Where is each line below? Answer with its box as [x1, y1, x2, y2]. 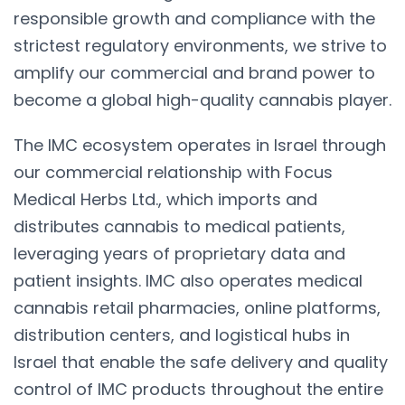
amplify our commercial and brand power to [14, 61, 375, 84]
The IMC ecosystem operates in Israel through [14, 133, 386, 156]
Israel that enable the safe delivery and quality [14, 350, 388, 373]
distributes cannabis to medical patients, [14, 214, 345, 238]
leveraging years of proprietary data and [14, 241, 345, 265]
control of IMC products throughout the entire [14, 377, 383, 400]
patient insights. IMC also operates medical [14, 268, 363, 292]
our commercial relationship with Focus [14, 160, 333, 184]
